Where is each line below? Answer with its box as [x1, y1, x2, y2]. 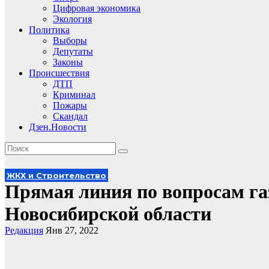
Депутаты [53, 46, 93, 56]
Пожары [53, 100, 87, 110]
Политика [29, 25, 70, 35]
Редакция [5, 225, 43, 235]
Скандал [53, 111, 88, 121]
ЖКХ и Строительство [7, 171, 106, 180]
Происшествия [29, 68, 89, 78]
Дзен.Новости [29, 122, 86, 132]
